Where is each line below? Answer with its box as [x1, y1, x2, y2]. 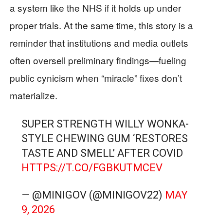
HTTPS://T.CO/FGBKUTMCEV [21, 162, 163, 174]
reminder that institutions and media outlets [10, 36, 188, 50]
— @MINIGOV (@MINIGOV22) [21, 189, 165, 201]
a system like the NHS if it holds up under [10, 1, 181, 15]
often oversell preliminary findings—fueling [10, 54, 186, 67]
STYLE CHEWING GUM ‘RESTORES [21, 132, 188, 145]
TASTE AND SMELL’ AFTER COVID [21, 147, 183, 160]
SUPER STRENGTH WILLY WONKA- [21, 118, 189, 130]
